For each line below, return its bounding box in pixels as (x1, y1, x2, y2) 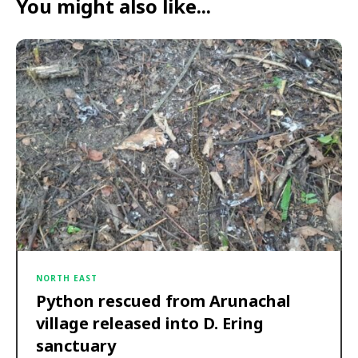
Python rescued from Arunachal (36, 290, 291, 312)
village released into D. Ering (36, 312, 264, 335)
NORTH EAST (36, 272, 97, 284)
